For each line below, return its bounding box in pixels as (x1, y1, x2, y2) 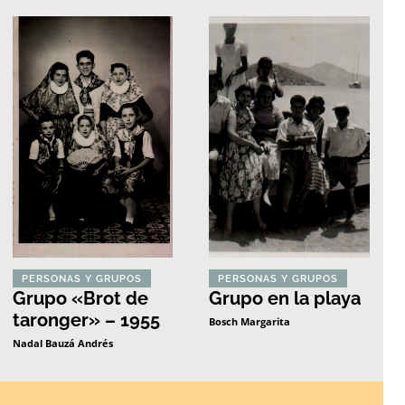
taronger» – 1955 (12, 308, 160, 331)
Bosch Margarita (209, 314, 291, 328)
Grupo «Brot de (12, 287, 148, 309)
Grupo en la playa (209, 287, 362, 309)
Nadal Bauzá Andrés (12, 335, 113, 350)
